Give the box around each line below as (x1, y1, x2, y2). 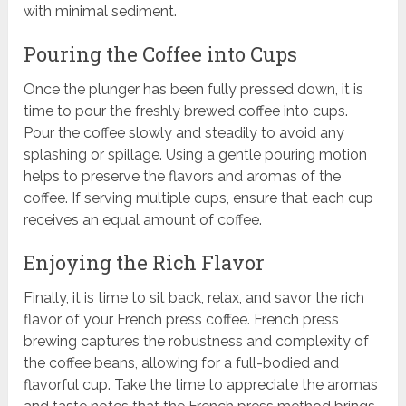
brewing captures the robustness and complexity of (24, 333, 370, 351)
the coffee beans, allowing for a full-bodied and (24, 354, 340, 372)
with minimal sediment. (24, 3, 178, 21)
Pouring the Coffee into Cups (24, 41, 298, 68)
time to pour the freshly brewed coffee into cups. (24, 102, 349, 121)
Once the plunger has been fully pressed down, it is (24, 81, 364, 99)
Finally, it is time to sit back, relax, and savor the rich (24, 289, 365, 307)
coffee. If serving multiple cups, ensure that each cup (24, 189, 374, 208)
